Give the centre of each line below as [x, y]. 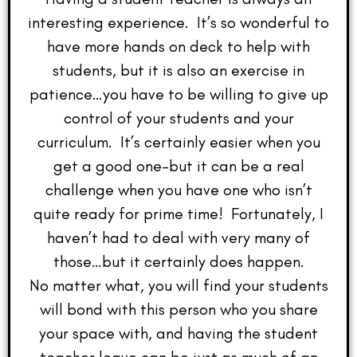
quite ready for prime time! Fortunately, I [178, 214]
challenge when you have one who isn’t [178, 190]
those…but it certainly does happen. [178, 262]
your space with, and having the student [178, 333]
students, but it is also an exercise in [178, 71]
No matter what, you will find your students [178, 286]
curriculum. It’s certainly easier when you [178, 142]
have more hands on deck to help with [178, 47]
